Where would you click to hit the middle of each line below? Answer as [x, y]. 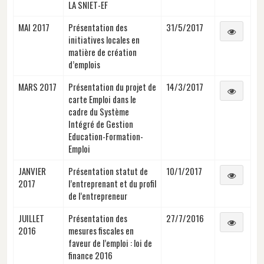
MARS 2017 [37, 86]
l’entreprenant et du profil [112, 183]
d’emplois [84, 64]
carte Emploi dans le [102, 99]
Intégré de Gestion [101, 123]
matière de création [103, 52]
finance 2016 [90, 255]
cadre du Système [99, 111]
